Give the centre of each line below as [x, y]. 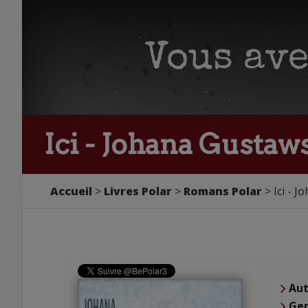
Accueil [71, 191]
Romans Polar [223, 191]
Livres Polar [138, 191]
